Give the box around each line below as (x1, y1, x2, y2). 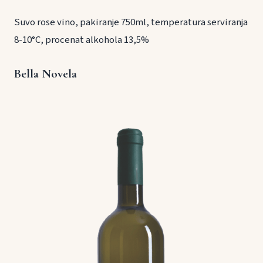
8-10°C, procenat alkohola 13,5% (14, 33, 149, 48)
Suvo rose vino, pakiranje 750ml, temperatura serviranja (14, 15, 248, 30)
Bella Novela (14, 66, 77, 82)
